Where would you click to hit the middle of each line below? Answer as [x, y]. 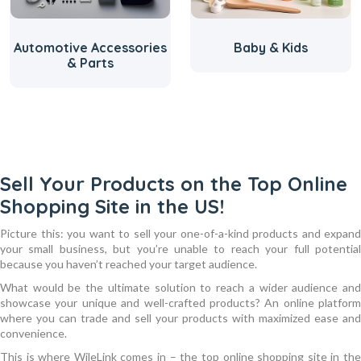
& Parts [90, 63]
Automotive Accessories [90, 48]
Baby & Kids [271, 48]
